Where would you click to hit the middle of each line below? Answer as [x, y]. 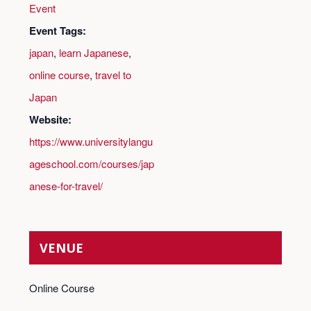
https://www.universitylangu [91, 141]
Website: [50, 119]
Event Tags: [57, 30]
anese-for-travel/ [66, 185]
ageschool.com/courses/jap [91, 163]
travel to [113, 74]
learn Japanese [93, 52]
